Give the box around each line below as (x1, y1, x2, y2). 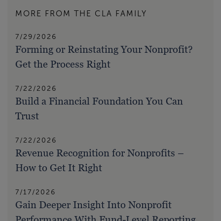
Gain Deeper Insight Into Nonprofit (15, 199, 172, 211)
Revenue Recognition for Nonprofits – (15, 147, 184, 159)
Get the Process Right (15, 58, 110, 71)
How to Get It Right (15, 162, 102, 174)
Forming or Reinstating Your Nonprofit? (15, 43, 193, 56)
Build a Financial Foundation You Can (15, 95, 183, 108)
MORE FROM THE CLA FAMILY (15, 9, 147, 18)
